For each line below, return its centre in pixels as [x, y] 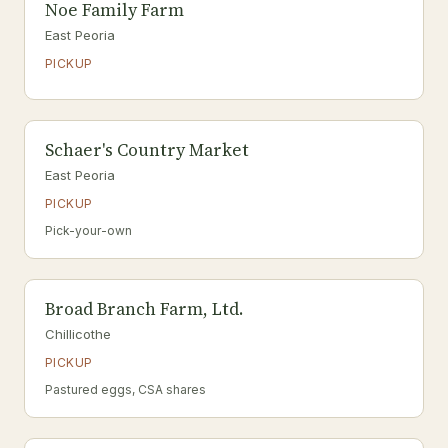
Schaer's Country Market [147, 150]
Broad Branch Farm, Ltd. [144, 309]
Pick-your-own [88, 230]
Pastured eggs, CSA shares [125, 389]
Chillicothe [78, 334]
